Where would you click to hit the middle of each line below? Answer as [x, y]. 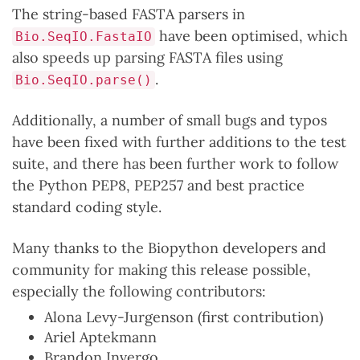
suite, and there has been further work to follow [175, 164]
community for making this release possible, [162, 270]
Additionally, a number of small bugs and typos [170, 120]
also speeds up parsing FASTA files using [147, 57]
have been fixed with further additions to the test [179, 142]
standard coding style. [87, 207]
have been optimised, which [252, 36]
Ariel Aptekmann [100, 337]
